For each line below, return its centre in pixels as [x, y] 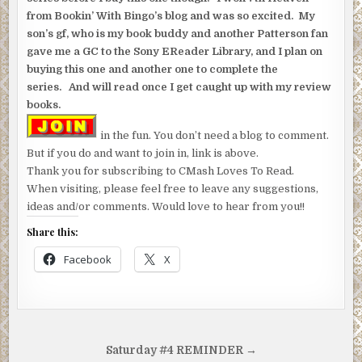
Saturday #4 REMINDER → [181, 351]
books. [44, 105]
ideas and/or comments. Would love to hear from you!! [166, 207]
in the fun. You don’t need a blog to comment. [214, 136]
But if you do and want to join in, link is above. [143, 154]
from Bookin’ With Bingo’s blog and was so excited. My [171, 16]
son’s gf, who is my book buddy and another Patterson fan [178, 34]
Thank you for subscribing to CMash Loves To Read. [161, 171]
